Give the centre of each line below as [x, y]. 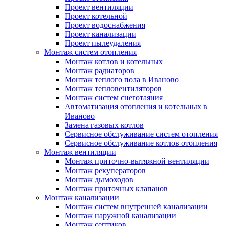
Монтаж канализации [82, 198]
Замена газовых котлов [104, 125]
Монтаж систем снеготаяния [114, 98]
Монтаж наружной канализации [120, 216]
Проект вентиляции [99, 7]
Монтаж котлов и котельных [114, 62]
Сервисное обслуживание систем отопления [141, 134]
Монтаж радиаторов [99, 71]
